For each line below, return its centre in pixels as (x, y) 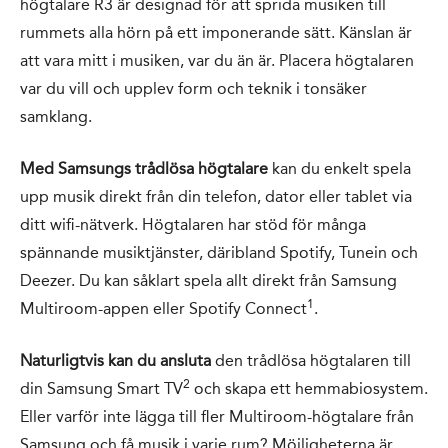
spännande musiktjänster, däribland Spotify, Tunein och (219, 252)
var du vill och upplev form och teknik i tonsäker (193, 88)
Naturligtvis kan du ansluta (115, 360)
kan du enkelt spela (339, 168)
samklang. (56, 116)
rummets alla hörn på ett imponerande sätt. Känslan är (216, 32)
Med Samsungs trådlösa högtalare (144, 168)
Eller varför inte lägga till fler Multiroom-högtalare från (217, 416)
